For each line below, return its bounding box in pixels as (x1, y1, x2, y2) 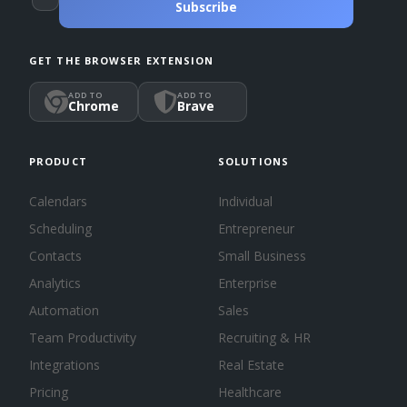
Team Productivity (29, 328, 136, 346)
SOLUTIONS (218, 154, 289, 168)
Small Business (218, 246, 306, 264)
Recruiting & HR (218, 328, 311, 346)
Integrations (29, 355, 100, 373)
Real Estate (218, 355, 284, 373)
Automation (29, 301, 99, 319)
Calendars (29, 192, 87, 210)
